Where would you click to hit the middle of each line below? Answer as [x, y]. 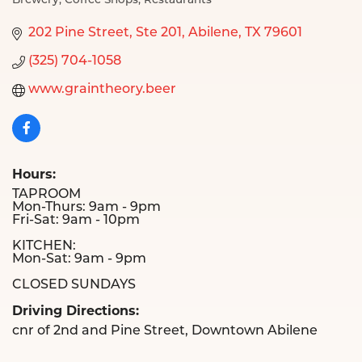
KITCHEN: [44, 247]
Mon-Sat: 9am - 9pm [79, 260]
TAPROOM [46, 195]
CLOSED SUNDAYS [74, 286]
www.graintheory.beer [102, 90]
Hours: [34, 175]
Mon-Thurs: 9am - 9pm [86, 208]
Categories [47, 13]
